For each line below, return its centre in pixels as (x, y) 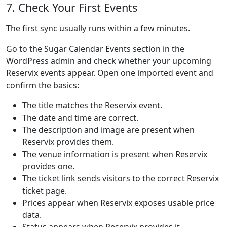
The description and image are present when (108, 130)
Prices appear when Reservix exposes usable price (118, 203)
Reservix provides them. (68, 142)
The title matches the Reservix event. (92, 105)
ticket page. (45, 191)
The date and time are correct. (80, 118)
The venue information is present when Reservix (115, 154)
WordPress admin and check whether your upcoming (109, 61)
